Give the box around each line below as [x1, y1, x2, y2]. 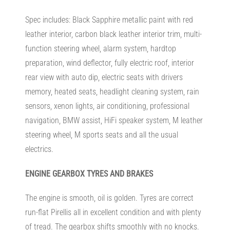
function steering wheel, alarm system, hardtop [25, 44, 176, 54]
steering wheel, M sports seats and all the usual [25, 130, 178, 140]
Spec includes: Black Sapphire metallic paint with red [25, 15, 193, 25]
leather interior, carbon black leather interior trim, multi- [25, 29, 202, 40]
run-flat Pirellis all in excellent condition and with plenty [25, 207, 201, 217]
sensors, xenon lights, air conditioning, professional [25, 101, 189, 111]
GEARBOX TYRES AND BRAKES [52, 168, 153, 179]
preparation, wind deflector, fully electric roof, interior [25, 58, 194, 68]
